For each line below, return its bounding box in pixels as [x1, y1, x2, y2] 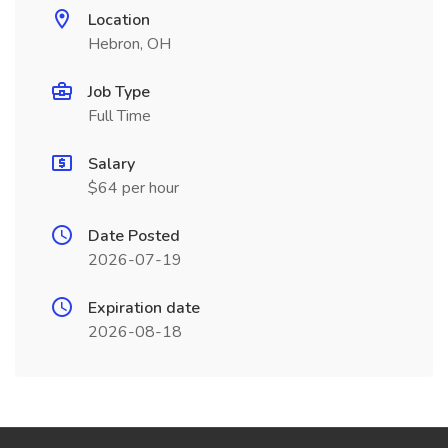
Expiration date [88, 297, 200, 319]
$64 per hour [88, 177, 179, 199]
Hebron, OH [88, 33, 171, 55]
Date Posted [88, 225, 180, 247]
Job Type [88, 81, 150, 103]
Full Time [88, 105, 151, 127]
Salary [88, 153, 135, 175]
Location [88, 9, 150, 31]
